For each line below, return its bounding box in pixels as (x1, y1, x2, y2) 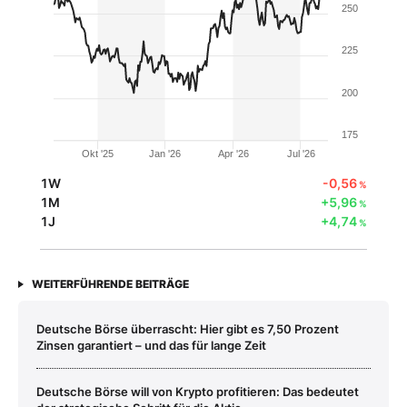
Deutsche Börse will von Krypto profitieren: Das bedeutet (36, 383, 359, 399)
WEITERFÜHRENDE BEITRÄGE (32, 276, 189, 291)
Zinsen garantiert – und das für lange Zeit (36, 337, 266, 352)
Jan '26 (149, 147, 182, 159)
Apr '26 (218, 147, 250, 159)
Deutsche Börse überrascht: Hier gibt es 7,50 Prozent (36, 321, 339, 336)
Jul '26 (286, 147, 315, 159)
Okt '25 (82, 147, 114, 159)
